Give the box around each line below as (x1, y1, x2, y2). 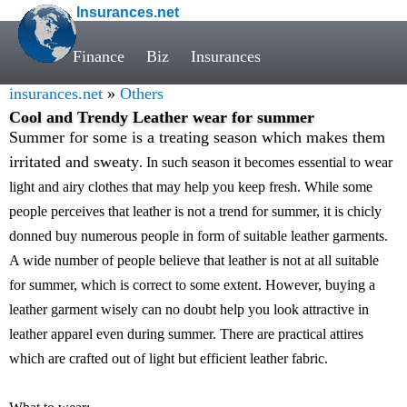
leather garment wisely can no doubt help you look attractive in (9, 302, 369, 317)
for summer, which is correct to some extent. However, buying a (9, 277, 375, 293)
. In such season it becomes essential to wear (139, 154, 392, 170)
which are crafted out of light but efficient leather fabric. (9, 351, 328, 366)
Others (120, 84, 164, 103)
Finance (73, 47, 124, 65)
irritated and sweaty (9, 153, 139, 171)
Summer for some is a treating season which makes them (9, 128, 385, 146)
